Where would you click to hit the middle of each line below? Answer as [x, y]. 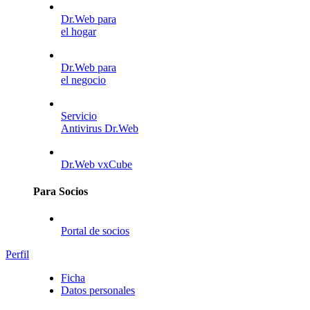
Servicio [79, 116]
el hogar [79, 31]
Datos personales [98, 291]
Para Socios [61, 191]
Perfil [17, 255]
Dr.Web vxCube [97, 164]
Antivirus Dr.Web [100, 128]
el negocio [83, 80]
